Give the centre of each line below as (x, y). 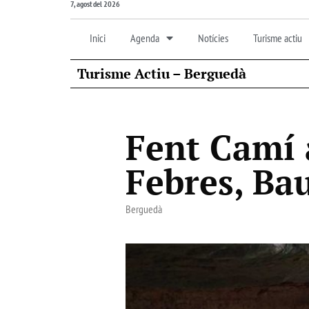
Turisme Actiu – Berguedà (162, 73)
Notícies (213, 38)
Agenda (145, 38)
